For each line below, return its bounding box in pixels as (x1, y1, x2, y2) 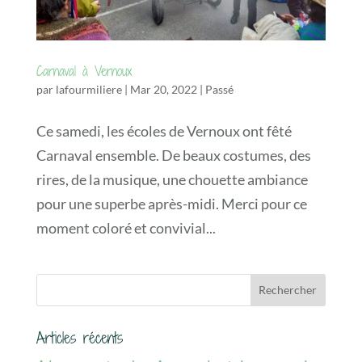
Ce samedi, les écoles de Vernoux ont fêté (36, 121, 292, 140)
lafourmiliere (55, 82, 122, 96)
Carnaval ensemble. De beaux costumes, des (36, 145, 311, 164)
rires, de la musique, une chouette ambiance (36, 170, 308, 188)
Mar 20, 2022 (129, 82, 197, 96)
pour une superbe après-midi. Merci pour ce (36, 194, 307, 213)
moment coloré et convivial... (36, 218, 216, 237)
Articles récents (36, 326, 123, 348)
